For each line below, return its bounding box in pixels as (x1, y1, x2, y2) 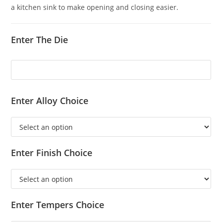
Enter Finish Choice (11, 147, 93, 159)
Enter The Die (11, 34, 68, 46)
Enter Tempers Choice (11, 199, 105, 211)
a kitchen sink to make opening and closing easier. (11, 2, 179, 12)
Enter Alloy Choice (11, 95, 89, 107)
